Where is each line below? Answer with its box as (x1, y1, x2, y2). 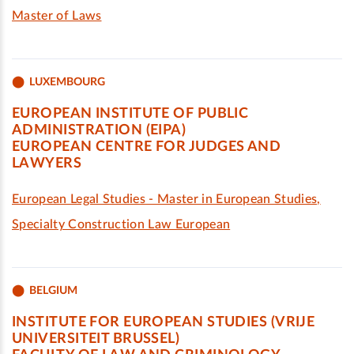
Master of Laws (12, 9, 102, 22)
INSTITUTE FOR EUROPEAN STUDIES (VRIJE (12, 315, 315, 330)
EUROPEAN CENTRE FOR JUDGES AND (12, 140, 281, 154)
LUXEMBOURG (29, 76, 105, 88)
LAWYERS (12, 156, 82, 171)
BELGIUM (29, 284, 77, 296)
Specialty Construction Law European (12, 218, 231, 231)
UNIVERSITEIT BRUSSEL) (12, 332, 180, 346)
